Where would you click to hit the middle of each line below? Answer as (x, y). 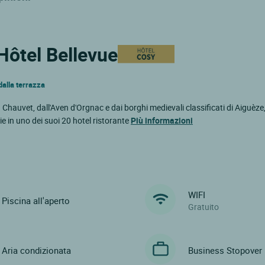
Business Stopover (225, 251)
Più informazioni (162, 120)
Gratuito (204, 207)
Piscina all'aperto (35, 201)
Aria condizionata (36, 251)
